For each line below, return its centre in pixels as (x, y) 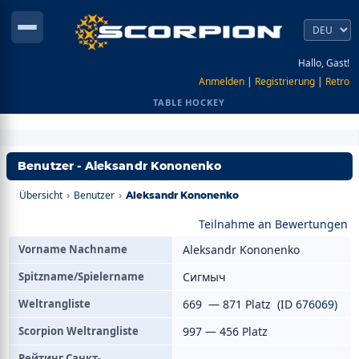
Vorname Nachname (73, 249)
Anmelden (222, 81)
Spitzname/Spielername (81, 276)
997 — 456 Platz (225, 331)
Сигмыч (204, 277)
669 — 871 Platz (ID (239, 304)
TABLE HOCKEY (189, 102)
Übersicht (41, 195)
